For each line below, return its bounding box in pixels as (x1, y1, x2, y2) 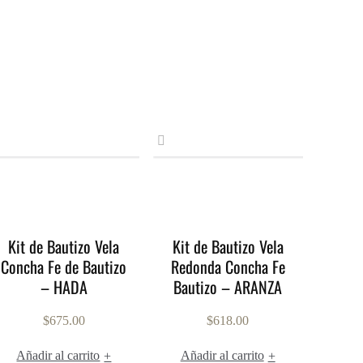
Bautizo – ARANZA (173, 275, 283, 299)
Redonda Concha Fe (170, 254, 285, 279)
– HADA (40, 275, 88, 299)
